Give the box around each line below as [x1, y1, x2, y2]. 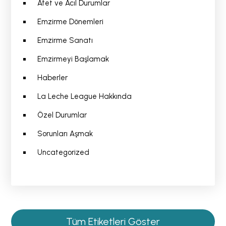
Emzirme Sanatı [37, 36, 93, 45]
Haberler [37, 73, 68, 83]
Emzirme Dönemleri [37, 17, 103, 27]
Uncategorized [37, 148, 89, 157]
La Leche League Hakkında [37, 92, 132, 101]
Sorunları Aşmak [37, 129, 95, 139]
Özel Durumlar [37, 110, 87, 120]
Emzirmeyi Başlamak [37, 54, 111, 64]
